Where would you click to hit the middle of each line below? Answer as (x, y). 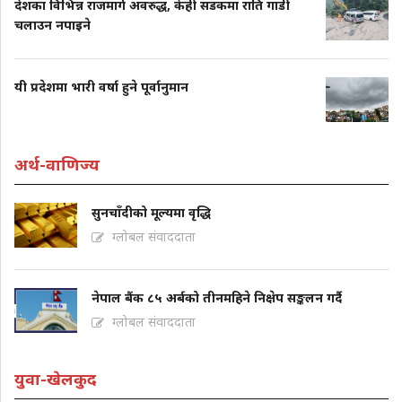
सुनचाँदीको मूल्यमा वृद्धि (151, 213)
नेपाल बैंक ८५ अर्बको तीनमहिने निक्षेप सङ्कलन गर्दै (217, 298)
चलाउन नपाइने (52, 25)
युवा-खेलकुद (55, 379)
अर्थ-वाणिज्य (57, 165)
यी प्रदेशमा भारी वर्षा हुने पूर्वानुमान (101, 87)
